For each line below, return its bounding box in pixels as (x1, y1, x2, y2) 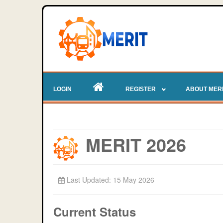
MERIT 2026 (86, 131, 186, 157)
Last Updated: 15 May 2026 (67, 175, 154, 185)
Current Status (53, 203, 136, 220)
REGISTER (125, 86, 156, 93)
